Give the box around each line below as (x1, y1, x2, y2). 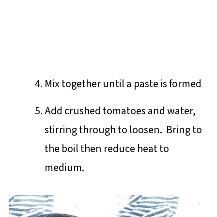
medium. (44, 160, 90, 176)
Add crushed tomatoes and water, (44, 103, 196, 119)
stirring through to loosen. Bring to (44, 122, 202, 138)
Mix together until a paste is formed (44, 76, 201, 92)
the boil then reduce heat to (44, 141, 169, 157)
